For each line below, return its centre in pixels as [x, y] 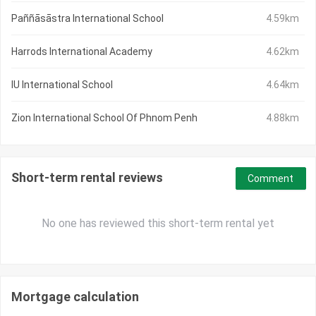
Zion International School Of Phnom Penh [104, 118]
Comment [271, 179]
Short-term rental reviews [87, 178]
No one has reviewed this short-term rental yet [158, 224]
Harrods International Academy [82, 52]
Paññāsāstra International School [87, 19]
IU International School [62, 85]
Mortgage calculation [75, 297]
